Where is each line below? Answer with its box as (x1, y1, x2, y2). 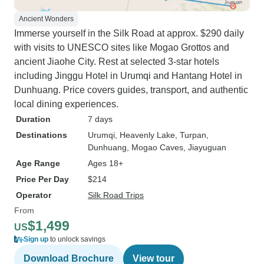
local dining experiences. (14, 99, 118, 109)
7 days (88, 114, 113, 124)
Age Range (16, 159, 60, 168)
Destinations (16, 130, 67, 140)
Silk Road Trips (88, 190, 144, 200)
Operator (16, 190, 51, 200)
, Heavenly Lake (115, 130, 175, 140)
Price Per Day (16, 174, 69, 184)
